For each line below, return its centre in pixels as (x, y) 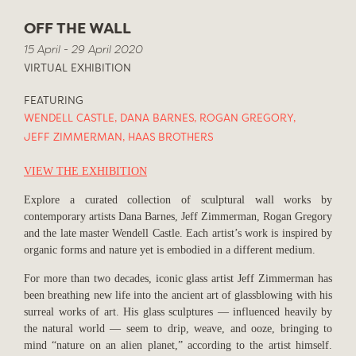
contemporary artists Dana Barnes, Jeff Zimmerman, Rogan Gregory (178, 217)
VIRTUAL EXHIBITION (77, 69)
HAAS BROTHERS (170, 138)
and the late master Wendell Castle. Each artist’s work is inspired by (178, 233)
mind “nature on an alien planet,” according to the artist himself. (178, 345)
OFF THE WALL (77, 30)
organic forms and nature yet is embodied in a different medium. (170, 250)
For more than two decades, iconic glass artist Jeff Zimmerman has (178, 279)
